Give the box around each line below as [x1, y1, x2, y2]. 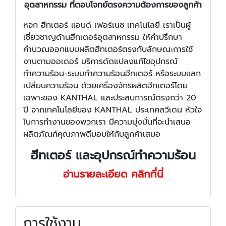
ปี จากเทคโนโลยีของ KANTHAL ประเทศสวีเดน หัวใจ [23, 103, 202, 116]
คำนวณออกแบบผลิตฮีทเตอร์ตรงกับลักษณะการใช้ [23, 43, 193, 55]
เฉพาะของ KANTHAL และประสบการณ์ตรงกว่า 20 [23, 91, 196, 104]
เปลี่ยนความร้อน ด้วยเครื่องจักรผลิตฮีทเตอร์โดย [23, 79, 188, 92]
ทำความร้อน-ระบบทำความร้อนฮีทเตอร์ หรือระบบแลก [23, 67, 201, 80]
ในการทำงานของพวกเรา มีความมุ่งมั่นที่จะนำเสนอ [23, 116, 191, 128]
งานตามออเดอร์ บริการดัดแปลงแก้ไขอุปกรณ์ [23, 55, 178, 68]
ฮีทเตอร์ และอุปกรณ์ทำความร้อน [30, 146, 196, 164]
